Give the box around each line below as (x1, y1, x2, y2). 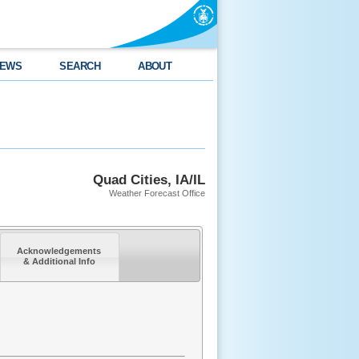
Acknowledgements (17, 246, 102, 256)
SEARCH (59, 60, 101, 72)
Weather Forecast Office (109, 188, 205, 198)
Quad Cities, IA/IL (93, 171, 205, 188)
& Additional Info (22, 256, 95, 267)
